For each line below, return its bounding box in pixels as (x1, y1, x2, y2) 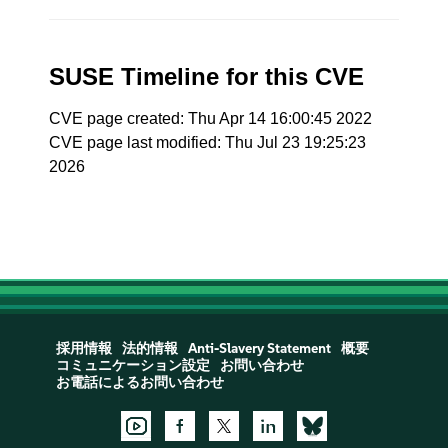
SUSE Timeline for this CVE (49, 63, 365, 90)
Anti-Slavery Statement (187, 340, 331, 357)
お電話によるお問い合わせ (55, 374, 224, 391)
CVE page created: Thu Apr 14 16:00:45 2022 (49, 110, 373, 127)
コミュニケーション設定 (55, 357, 210, 374)
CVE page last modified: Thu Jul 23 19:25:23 (49, 134, 367, 151)
